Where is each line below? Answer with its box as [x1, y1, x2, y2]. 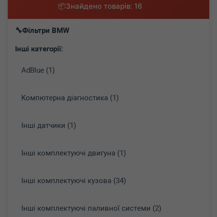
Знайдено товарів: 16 [65, 1, 142, 11]
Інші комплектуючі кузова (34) [21, 176, 126, 185]
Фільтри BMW [22, 26, 69, 35]
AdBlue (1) [21, 66, 55, 75]
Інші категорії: [15, 45, 63, 53]
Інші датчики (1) [21, 121, 76, 130]
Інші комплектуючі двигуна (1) [21, 149, 126, 157]
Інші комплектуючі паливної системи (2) [21, 204, 161, 213]
